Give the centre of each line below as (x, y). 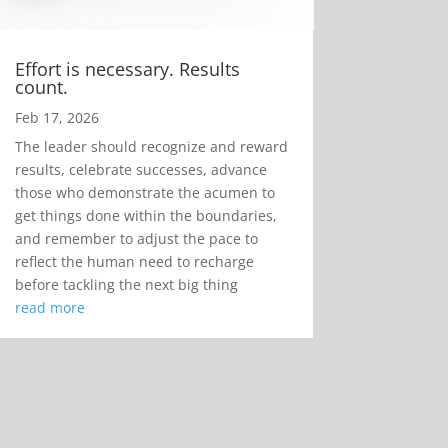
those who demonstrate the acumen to (144, 192)
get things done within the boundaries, (145, 215)
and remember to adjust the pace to (136, 238)
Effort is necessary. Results (127, 68)
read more (49, 307)
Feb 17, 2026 (56, 117)
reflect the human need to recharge (134, 261)
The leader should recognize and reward (151, 146)
